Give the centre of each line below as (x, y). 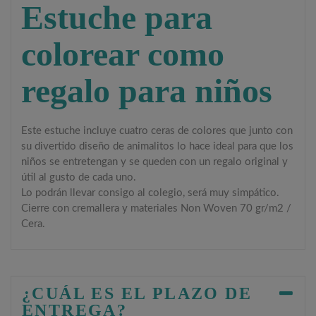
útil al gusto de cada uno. (79, 178)
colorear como (123, 54)
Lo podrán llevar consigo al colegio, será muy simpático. (151, 193)
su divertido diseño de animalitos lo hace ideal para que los (158, 147)
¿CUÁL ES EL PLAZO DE (137, 294)
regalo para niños (147, 91)
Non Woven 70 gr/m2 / (236, 209)
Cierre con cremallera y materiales (100, 209)
